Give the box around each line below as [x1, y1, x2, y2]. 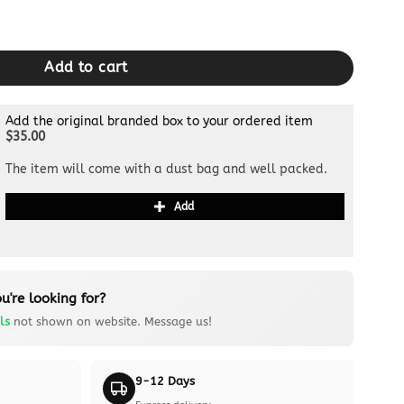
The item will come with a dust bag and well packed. [5, 161, 328, 177]
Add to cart [44, 60, 128, 77]
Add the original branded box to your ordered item [5, 113, 314, 129]
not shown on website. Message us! [9, 314, 212, 328]
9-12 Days [135, 374, 196, 389]
